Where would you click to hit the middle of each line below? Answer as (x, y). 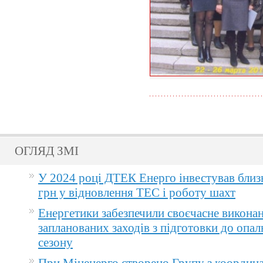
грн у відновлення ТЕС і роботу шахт (137, 193)
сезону (55, 243)
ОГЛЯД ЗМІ (47, 151)
